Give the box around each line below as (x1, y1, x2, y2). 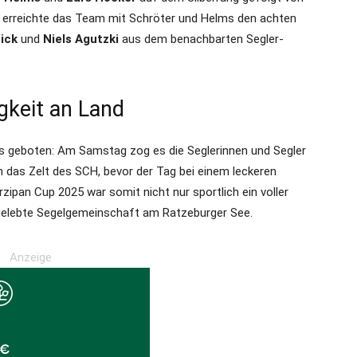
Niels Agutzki (43, 32, 119, 47)
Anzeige (9, 250, 52, 265)
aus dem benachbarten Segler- (119, 32, 284, 47)
